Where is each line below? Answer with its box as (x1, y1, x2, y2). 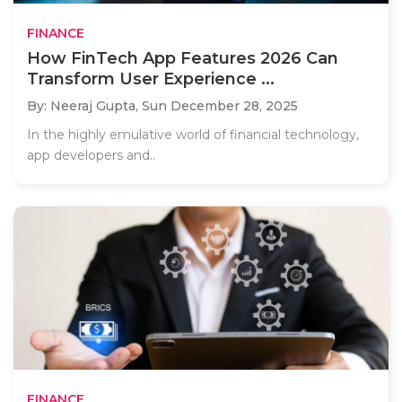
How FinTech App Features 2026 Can (27, 48, 338, 68)
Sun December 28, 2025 (142, 97, 298, 114)
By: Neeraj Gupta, (27, 97, 142, 114)
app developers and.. (27, 146, 155, 163)
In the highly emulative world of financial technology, (27, 126, 359, 143)
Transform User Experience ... (27, 68, 275, 89)
